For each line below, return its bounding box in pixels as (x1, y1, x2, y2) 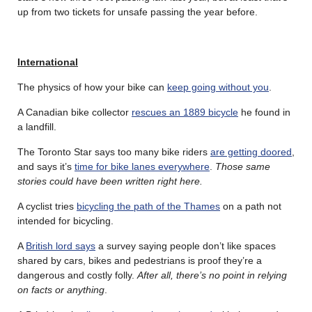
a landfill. (17, 120, 56, 132)
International (17, 56, 78, 68)
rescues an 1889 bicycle (132, 106, 238, 118)
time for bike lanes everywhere (75, 160, 210, 172)
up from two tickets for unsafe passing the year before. (17, 6, 258, 17)
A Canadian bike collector (17, 106, 132, 118)
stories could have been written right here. (17, 175, 203, 187)
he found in (238, 106, 290, 118)
